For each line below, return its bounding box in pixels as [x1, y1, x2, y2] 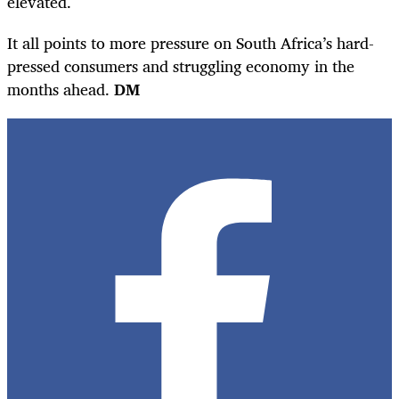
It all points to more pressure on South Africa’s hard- [7, 28, 374, 56]
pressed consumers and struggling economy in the [7, 52, 354, 79]
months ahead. [7, 75, 114, 102]
